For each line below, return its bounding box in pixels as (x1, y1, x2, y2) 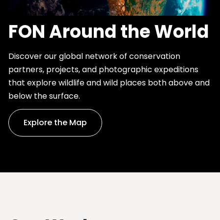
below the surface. (8, 90, 80, 102)
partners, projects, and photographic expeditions (8, 63, 198, 75)
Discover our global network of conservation (8, 50, 180, 62)
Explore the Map (23, 117, 87, 129)
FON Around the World (8, 19, 209, 44)
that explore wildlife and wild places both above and (8, 77, 210, 88)
